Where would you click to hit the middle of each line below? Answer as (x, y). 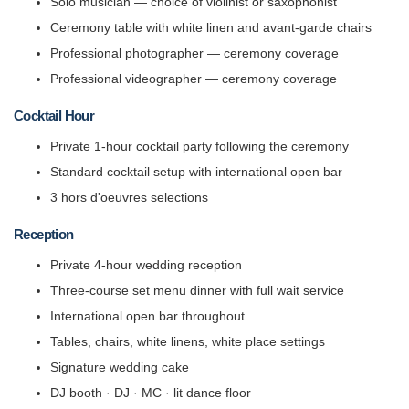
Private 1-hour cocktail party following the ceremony (199, 147)
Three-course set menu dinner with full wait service (197, 291)
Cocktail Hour (54, 116)
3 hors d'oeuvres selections (129, 198)
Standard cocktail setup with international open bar (196, 172)
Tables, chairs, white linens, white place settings (188, 342)
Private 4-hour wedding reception (146, 265)
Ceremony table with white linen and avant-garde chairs (211, 28)
